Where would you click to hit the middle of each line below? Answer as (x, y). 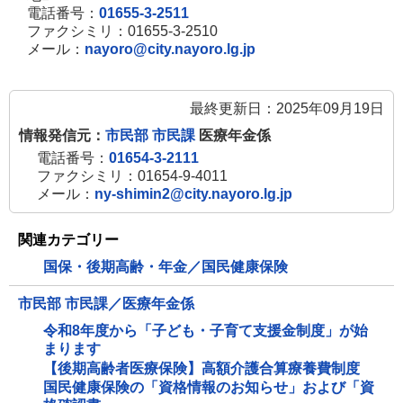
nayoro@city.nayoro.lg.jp (170, 49)
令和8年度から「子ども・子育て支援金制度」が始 (206, 331)
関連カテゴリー (68, 240)
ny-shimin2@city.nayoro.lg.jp (193, 194)
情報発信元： (62, 135)
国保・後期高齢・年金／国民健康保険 (166, 267)
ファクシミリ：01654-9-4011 (132, 176)
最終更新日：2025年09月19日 (287, 108)
